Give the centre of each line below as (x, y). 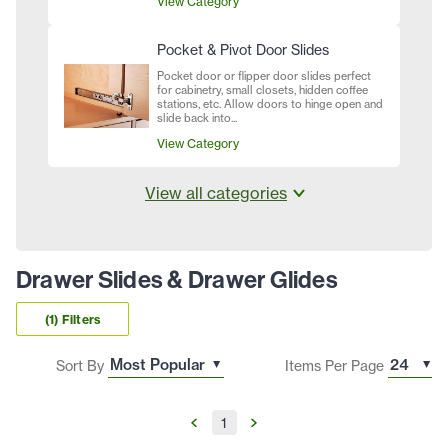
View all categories (216, 193)
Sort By (79, 365)
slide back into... (197, 118)
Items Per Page (334, 365)
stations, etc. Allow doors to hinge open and (270, 104)
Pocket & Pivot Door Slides (243, 50)
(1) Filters (73, 319)
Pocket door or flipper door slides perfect (264, 76)
